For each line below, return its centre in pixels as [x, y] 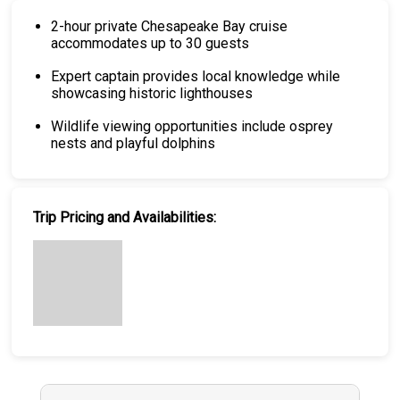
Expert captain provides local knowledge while [196, 76]
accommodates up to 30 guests [150, 43]
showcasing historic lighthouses [152, 93]
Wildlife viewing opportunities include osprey [192, 126]
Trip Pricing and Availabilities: [125, 217]
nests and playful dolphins [133, 143]
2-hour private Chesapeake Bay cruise [170, 26]
